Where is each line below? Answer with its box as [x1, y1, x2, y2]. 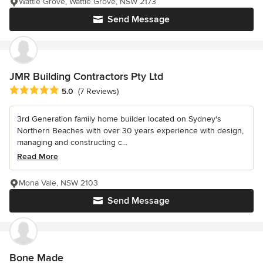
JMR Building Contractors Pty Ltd [9, 70, 163, 83]
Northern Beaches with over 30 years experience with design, [17, 125, 244, 136]
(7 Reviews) [78, 86, 119, 96]
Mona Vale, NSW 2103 [19, 177, 98, 188]
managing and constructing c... [17, 137, 127, 147]
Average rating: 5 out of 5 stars [9, 84, 134, 96]
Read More [17, 151, 58, 161]
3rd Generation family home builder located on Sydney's [17, 113, 221, 124]
